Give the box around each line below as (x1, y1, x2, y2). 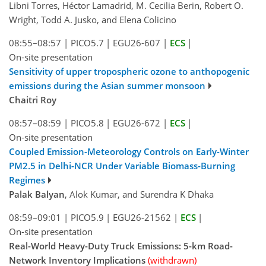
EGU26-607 (113, 36, 160, 49)
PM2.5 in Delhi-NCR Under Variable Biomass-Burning (9, 159, 235, 172)
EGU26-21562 (113, 211, 171, 223)
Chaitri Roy (9, 93, 56, 106)
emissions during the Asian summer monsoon (9, 79, 205, 91)
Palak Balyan (9, 188, 65, 200)
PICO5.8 (70, 116, 104, 129)
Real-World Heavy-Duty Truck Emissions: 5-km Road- (9, 239, 233, 252)
